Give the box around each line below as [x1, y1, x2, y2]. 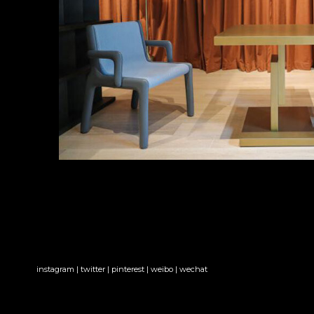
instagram [36, 264, 75, 274]
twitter [81, 264, 106, 274]
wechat [179, 264, 208, 274]
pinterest [111, 264, 145, 274]
